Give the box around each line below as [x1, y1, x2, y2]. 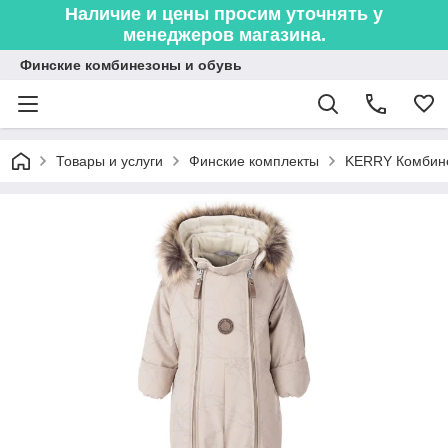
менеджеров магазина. [122, 25, 326, 45]
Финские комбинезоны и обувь [20, 57, 242, 73]
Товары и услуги [56, 153, 163, 169]
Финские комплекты [189, 153, 319, 169]
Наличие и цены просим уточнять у [65, 4, 383, 24]
